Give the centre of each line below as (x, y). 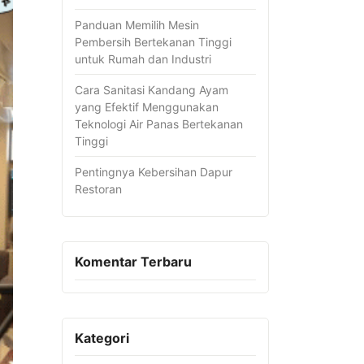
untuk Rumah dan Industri (143, 59)
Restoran (98, 189)
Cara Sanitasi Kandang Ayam (152, 90)
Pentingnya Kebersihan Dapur (154, 172)
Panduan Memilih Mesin (137, 25)
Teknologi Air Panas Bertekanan (159, 124)
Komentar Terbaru (133, 262)
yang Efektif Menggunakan (147, 107)
